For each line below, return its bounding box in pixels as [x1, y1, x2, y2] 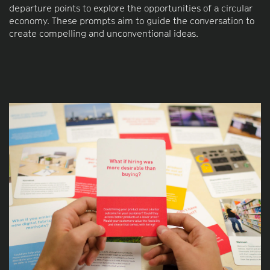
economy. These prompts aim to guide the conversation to [9, 14, 254, 26]
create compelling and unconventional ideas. [9, 27, 198, 39]
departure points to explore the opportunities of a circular [9, 2, 253, 13]
